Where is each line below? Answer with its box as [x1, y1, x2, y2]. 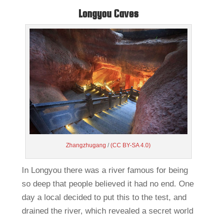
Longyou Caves [78, 8, 139, 20]
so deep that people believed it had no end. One [21, 179, 194, 188]
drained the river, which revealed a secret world [21, 206, 193, 216]
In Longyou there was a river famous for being [21, 165, 188, 175]
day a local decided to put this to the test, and [21, 192, 186, 202]
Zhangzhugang [66, 141, 107, 149]
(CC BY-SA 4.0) [110, 141, 151, 149]
